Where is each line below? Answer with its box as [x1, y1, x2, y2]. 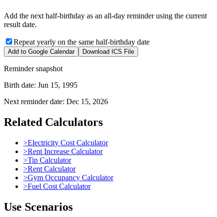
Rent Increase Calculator [28, 147, 103, 155]
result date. [4, 20, 37, 29]
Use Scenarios [4, 200, 73, 213]
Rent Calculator [28, 164, 76, 173]
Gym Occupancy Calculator [28, 173, 113, 182]
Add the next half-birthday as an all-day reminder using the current [4, 12, 207, 20]
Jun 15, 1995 [38, 81, 77, 89]
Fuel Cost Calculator [28, 182, 91, 190]
